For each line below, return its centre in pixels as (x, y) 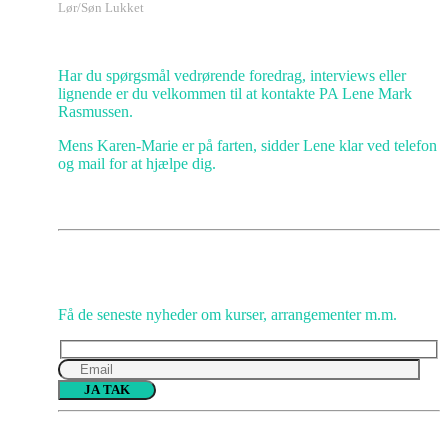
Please (79, 410)
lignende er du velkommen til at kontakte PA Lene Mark (235, 93)
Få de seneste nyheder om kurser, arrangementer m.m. (227, 314)
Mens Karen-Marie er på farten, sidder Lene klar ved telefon (247, 145)
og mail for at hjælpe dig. (137, 163)
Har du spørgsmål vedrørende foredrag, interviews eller (232, 75)
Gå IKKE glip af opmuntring (153, 275)
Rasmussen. (95, 111)
